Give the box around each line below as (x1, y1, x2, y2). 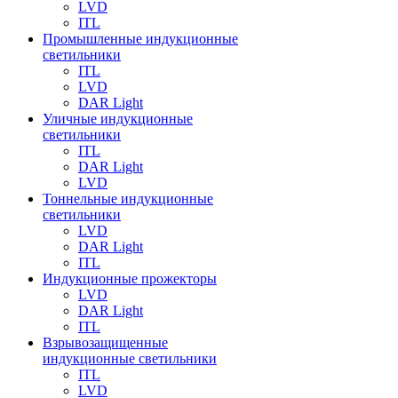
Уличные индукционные (43, 111, 193, 126)
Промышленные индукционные (43, 31, 238, 46)
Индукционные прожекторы (43, 271, 217, 286)
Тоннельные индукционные (43, 191, 213, 206)
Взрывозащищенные (43, 335, 168, 350)
